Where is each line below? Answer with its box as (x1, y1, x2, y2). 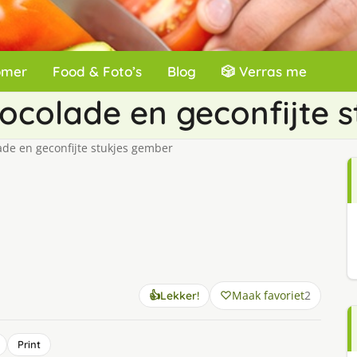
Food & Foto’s (53, 63, 142, 80)
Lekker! (159, 288, 199, 303)
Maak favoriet (231, 288, 304, 303)
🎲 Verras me (222, 63, 307, 80)
